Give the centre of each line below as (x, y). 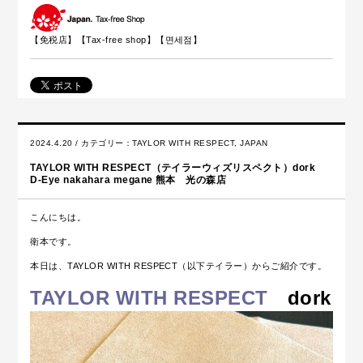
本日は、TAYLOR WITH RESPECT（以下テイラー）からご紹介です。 (179, 266)
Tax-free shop (116, 40)
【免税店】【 (58, 40)
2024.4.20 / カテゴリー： (81, 143)
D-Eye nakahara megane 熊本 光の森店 (128, 180)
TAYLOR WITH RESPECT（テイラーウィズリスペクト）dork (178, 168)
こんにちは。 (58, 218)
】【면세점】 (174, 40)
